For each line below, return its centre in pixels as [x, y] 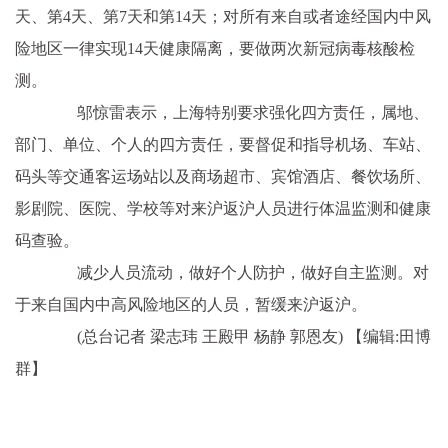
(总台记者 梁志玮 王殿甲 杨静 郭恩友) [196, 336]
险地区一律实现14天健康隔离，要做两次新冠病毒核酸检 [215, 48]
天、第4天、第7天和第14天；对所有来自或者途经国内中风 [223, 16]
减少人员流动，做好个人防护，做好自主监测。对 [237, 272]
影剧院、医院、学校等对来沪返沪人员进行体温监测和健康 [223, 208]
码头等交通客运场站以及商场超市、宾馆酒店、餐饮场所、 [223, 176]
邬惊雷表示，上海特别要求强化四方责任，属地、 [237, 112]
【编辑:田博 [389, 336]
